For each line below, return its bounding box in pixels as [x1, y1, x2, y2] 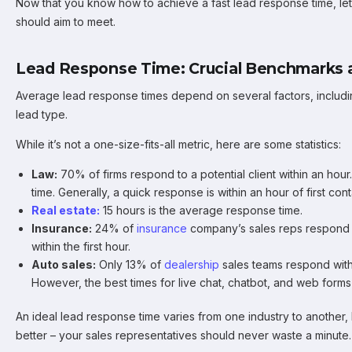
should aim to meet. [16, 15, 122, 28]
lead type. [16, 108, 68, 121]
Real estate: [31, 203, 100, 217]
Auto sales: [31, 258, 96, 271]
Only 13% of [96, 258, 164, 271]
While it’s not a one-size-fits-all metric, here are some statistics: [16, 137, 341, 151]
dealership [164, 258, 219, 271]
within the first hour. [31, 240, 130, 253]
